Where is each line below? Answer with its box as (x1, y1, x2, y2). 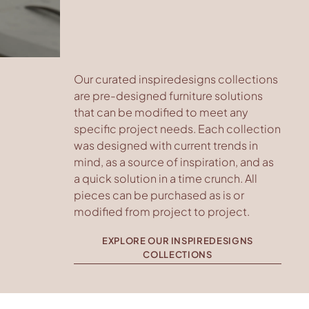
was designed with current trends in (74, 138, 258, 153)
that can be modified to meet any (74, 105, 248, 120)
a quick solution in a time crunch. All (74, 171, 257, 186)
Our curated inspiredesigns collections (74, 72, 278, 87)
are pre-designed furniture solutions (74, 88, 263, 103)
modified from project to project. (74, 204, 252, 219)
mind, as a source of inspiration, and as (74, 154, 274, 170)
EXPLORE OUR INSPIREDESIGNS (102, 235, 253, 247)
